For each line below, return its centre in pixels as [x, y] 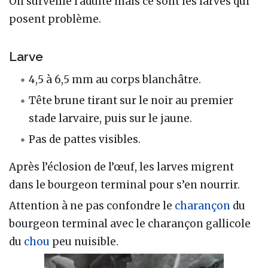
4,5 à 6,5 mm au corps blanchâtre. [115, 79]
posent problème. [55, 19]
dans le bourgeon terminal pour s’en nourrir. [124, 185]
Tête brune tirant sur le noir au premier [131, 100]
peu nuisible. [84, 241]
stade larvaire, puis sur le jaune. [111, 118]
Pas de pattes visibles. [85, 139]
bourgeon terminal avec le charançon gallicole [130, 223]
